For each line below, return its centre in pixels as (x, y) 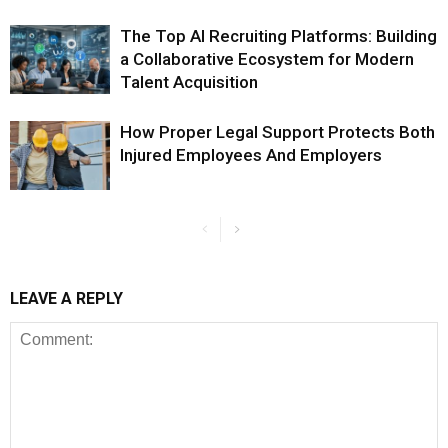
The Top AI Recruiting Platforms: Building (278, 36)
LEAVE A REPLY (66, 299)
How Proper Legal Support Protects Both (277, 132)
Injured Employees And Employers (251, 155)
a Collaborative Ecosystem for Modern (267, 59)
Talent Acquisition (189, 82)
